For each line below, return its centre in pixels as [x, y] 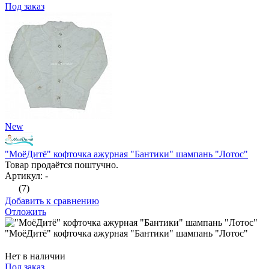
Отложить [26, 212]
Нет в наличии [35, 256]
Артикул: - [26, 176]
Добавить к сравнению [52, 201]
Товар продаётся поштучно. [62, 165]
